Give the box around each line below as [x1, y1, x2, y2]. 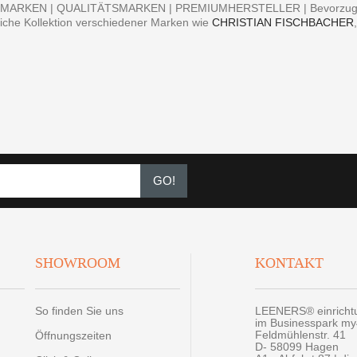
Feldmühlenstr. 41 [254, 328, 346, 342]
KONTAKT [254, 253, 324, 273]
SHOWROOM [34, 253, 120, 273]
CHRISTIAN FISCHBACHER [212, 16, 355, 29]
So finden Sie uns [34, 304, 124, 318]
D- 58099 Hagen [254, 340, 339, 354]
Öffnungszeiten [34, 329, 112, 343]
